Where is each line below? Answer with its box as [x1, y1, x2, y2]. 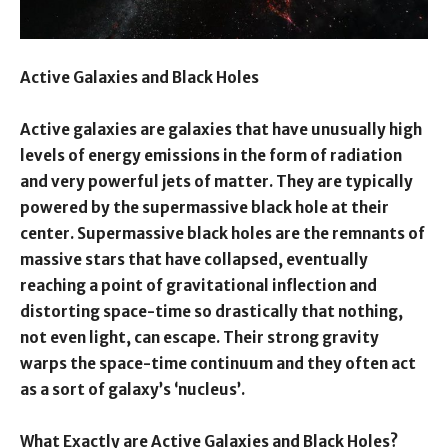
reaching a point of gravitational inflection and [20, 275, 377, 295]
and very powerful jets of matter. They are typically [20, 171, 413, 191]
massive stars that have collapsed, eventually [20, 249, 368, 269]
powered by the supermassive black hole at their [20, 197, 389, 217]
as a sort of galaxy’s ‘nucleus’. [20, 379, 245, 399]
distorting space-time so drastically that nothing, [20, 301, 403, 321]
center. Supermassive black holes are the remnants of [20, 223, 425, 243]
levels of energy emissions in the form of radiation [20, 145, 402, 165]
